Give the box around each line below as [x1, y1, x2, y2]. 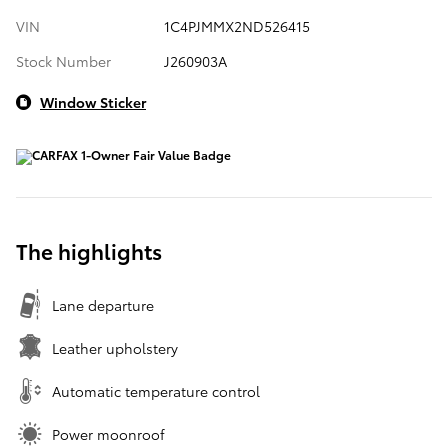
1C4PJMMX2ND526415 [163, 15, 310, 36]
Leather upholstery [52, 337, 178, 358]
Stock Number [16, 50, 111, 71]
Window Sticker [40, 91, 146, 112]
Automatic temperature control [52, 380, 260, 401]
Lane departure [52, 294, 154, 315]
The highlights [16, 235, 162, 265]
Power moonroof [52, 423, 165, 444]
